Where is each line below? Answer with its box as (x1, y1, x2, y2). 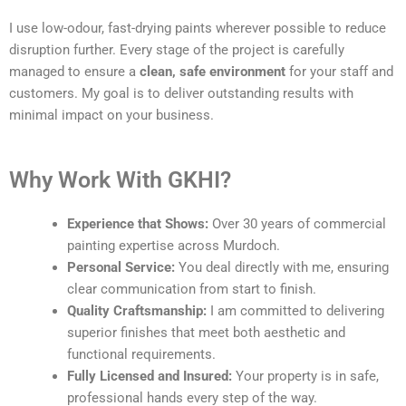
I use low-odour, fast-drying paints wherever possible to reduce (9, 20, 386, 37)
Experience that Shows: (66, 215, 208, 232)
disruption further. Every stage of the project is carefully (9, 42, 344, 59)
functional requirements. (66, 345, 216, 362)
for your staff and (285, 63, 393, 81)
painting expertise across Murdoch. (66, 237, 280, 254)
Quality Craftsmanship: (66, 302, 207, 319)
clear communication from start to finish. (66, 280, 316, 297)
